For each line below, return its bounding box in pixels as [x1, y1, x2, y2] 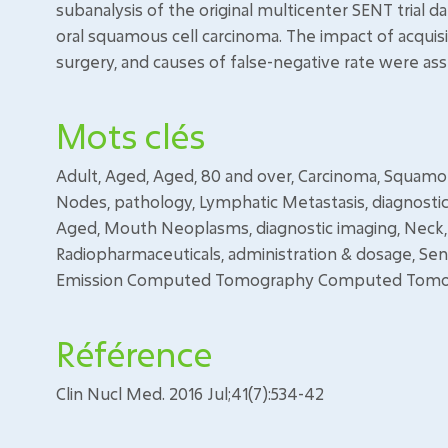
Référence [56, 331, 212, 376]
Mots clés [56, 113, 205, 158]
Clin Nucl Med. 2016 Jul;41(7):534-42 [56, 383, 324, 404]
